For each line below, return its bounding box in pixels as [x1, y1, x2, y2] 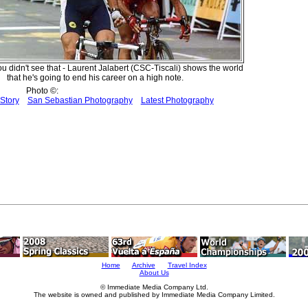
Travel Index [167, 261, 207, 269]
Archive [131, 261, 155, 269]
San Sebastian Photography [27, 95, 133, 105]
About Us [139, 269, 169, 277]
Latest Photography [140, 95, 214, 105]
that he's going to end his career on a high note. [6, 72, 184, 82]
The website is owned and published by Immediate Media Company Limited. [33, 291, 275, 299]
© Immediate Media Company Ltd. [100, 283, 208, 291]
